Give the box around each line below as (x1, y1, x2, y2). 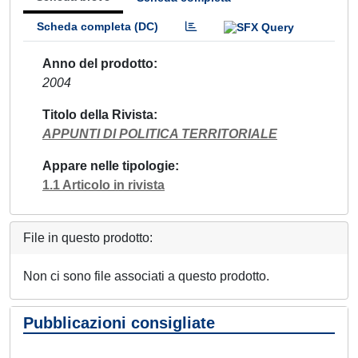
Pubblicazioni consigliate (23, 313, 215, 332)
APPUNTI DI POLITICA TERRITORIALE (42, 126, 277, 141)
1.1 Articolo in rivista (42, 177, 165, 192)
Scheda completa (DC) (37, 20, 158, 33)
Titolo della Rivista (42, 107, 153, 121)
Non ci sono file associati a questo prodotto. (23, 268, 269, 283)
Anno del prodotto (42, 56, 153, 70)
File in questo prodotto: (23, 230, 153, 245)
